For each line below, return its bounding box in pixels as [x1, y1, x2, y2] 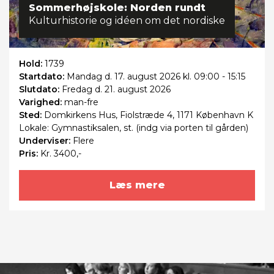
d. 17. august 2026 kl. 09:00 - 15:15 [102, 70, 245, 82]
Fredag [62, 83, 92, 95]
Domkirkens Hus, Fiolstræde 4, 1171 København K [44, 109, 253, 120]
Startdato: [19, 70, 67, 82]
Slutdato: [19, 83, 62, 95]
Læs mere [109, 179, 165, 191]
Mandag [67, 70, 102, 82]
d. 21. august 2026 [92, 83, 171, 95]
